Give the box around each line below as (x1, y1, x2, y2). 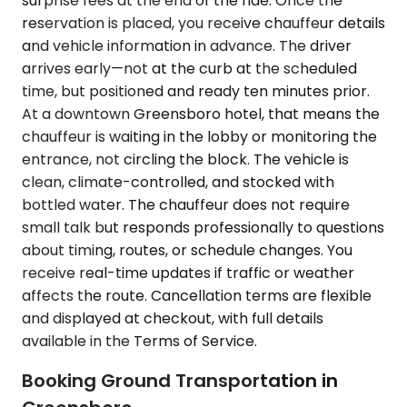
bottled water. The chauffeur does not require (22, 194, 350, 215)
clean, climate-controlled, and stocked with (22, 171, 334, 193)
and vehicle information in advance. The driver (22, 35, 352, 56)
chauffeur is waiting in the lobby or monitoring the (22, 125, 377, 147)
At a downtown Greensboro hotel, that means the (22, 103, 380, 124)
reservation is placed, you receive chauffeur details (22, 12, 385, 34)
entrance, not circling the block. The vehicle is (22, 148, 349, 170)
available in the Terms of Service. (22, 330, 257, 352)
